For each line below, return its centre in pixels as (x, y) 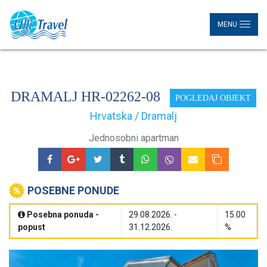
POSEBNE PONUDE (73, 190)
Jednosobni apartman (133, 138)
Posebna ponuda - (63, 214)
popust (32, 227)
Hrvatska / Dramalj (133, 116)
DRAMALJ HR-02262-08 (87, 97)
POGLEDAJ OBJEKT (213, 98)
